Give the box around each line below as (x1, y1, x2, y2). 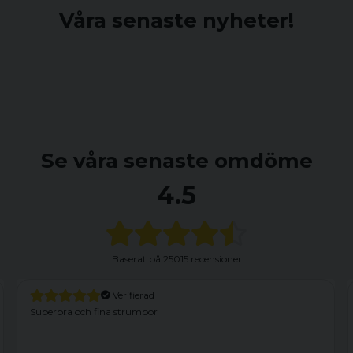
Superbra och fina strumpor (29, 306, 158, 318)
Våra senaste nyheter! (59, 8, 294, 33)
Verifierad (110, 289, 154, 301)
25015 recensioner (160, 253, 242, 265)
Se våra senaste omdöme (40, 148, 313, 173)
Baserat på (111, 253, 161, 265)
